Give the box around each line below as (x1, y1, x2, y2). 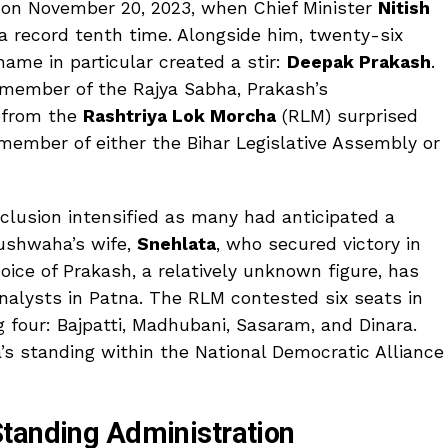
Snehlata (137, 233, 216, 254)
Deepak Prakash (287, 51, 431, 72)
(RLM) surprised (276, 105, 418, 126)
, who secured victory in (216, 233, 421, 254)
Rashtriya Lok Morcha (83, 105, 276, 126)
